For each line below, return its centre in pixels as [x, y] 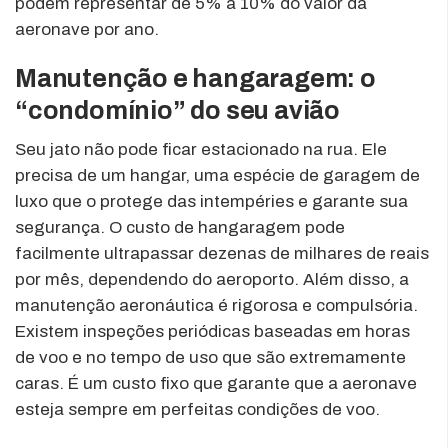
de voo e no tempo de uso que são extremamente [210, 357]
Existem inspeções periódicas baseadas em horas [212, 331]
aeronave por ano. [87, 29]
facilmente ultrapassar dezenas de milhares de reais [222, 253]
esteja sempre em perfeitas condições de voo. [197, 409]
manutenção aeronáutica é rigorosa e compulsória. [216, 305]
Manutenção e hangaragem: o [195, 78]
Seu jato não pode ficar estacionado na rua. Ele [201, 149]
